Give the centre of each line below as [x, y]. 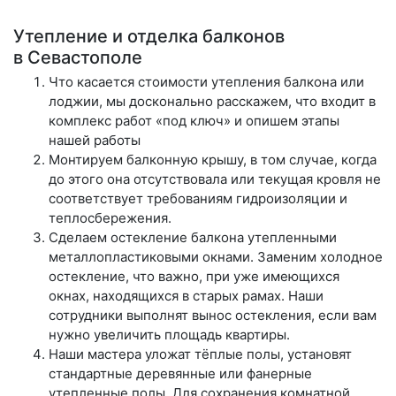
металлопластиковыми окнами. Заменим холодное [216, 256]
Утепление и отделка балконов [149, 36]
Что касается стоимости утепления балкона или [206, 81]
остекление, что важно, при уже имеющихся [194, 276]
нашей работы [95, 140]
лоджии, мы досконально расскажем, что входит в [212, 101]
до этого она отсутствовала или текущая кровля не [215, 179]
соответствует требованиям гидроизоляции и [198, 198]
